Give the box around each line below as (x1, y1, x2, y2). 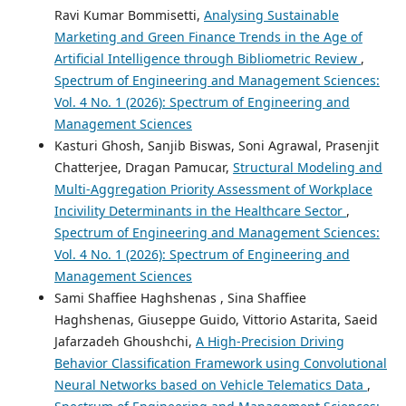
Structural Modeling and (232, 159, 382, 177)
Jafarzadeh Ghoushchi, (53, 333, 196, 351)
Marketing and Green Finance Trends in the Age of (53, 28, 362, 46)
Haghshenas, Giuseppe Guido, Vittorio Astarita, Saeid (53, 311, 378, 329)
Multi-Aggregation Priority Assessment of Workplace (53, 180, 372, 198)
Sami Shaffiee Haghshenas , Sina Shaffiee (53, 289, 306, 307)
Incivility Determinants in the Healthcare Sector (53, 202, 346, 220)
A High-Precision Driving (195, 333, 344, 351)
